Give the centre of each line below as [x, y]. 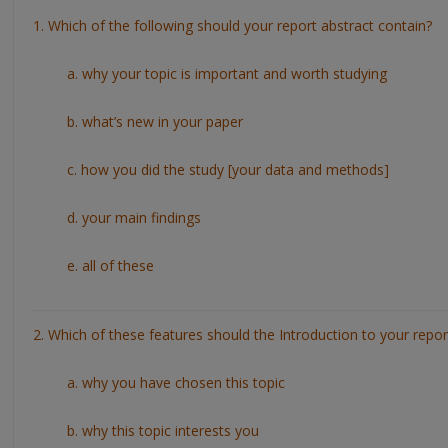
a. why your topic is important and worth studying [226, 73]
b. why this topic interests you [162, 430]
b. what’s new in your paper [154, 121]
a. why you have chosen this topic [175, 382]
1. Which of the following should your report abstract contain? [232, 25]
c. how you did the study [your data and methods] [227, 169]
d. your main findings [133, 217]
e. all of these [110, 265]
